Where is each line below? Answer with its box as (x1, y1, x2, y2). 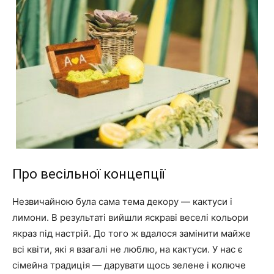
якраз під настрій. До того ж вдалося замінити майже (12, 227, 251, 239)
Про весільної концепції (12, 166, 165, 182)
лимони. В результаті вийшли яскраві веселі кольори (12, 211, 248, 223)
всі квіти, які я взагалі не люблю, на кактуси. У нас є (12, 243, 243, 255)
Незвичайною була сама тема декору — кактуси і (12, 195, 232, 207)
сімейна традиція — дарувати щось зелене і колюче (12, 259, 246, 271)
